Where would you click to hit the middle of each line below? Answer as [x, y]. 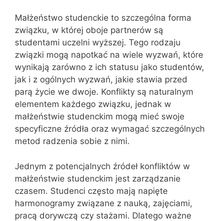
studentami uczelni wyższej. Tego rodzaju [98, 42]
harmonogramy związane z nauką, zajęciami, [104, 203]
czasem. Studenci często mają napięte [91, 191]
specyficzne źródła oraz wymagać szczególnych [110, 129]
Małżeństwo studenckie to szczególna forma [103, 18]
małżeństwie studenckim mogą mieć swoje [100, 116]
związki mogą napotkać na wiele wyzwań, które [109, 55]
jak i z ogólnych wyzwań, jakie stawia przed [101, 79]
